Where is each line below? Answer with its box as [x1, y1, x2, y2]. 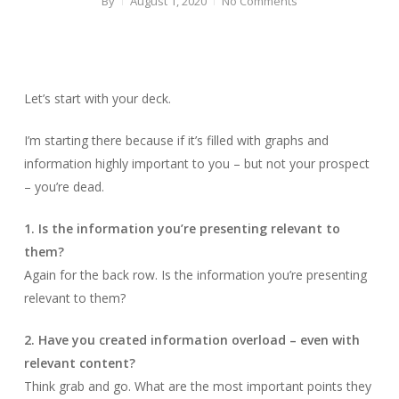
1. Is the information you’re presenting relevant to [23, 220, 340, 237]
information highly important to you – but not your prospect [23, 155, 370, 172]
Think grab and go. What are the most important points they [23, 378, 371, 395]
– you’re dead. [23, 178, 104, 195]
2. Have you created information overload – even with [23, 331, 360, 348]
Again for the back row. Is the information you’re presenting [23, 266, 367, 283]
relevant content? [23, 354, 135, 371]
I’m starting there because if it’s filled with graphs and [23, 132, 329, 149]
